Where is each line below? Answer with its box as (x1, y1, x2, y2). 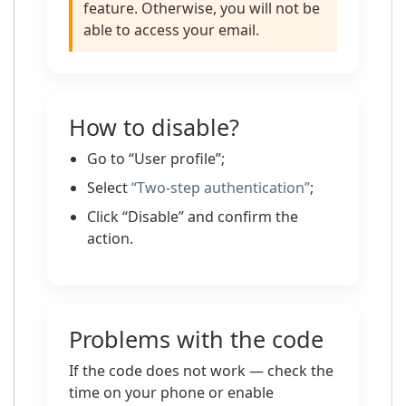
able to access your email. (83, 20, 259, 40)
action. (87, 228, 133, 248)
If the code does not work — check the (69, 361, 333, 381)
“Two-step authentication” (131, 178, 310, 198)
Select (87, 178, 131, 198)
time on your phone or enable (69, 382, 274, 402)
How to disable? (69, 111, 239, 142)
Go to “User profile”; (87, 149, 225, 169)
